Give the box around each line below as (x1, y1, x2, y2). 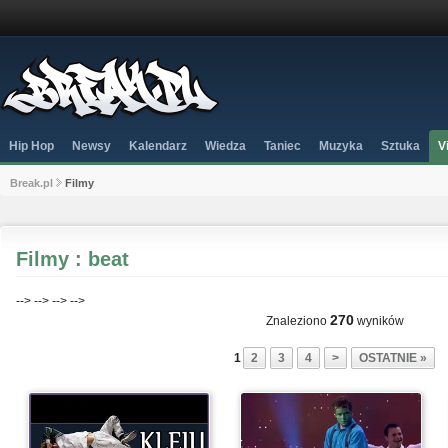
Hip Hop (9, 139, 54, 153)
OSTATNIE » (358, 351, 427, 365)
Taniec (264, 139, 301, 153)
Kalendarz (129, 139, 187, 153)
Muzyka (319, 139, 363, 153)
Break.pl (10, 177, 53, 189)
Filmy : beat (16, 248, 129, 270)
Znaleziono (266, 314, 330, 328)
